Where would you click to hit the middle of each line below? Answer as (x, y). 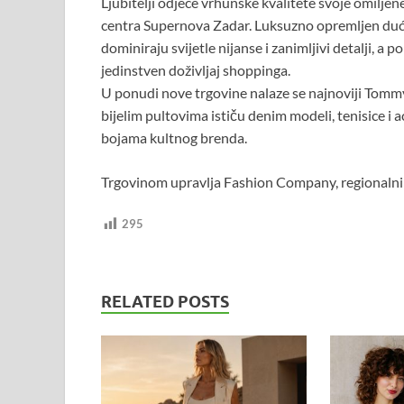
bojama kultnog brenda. (174, 138)
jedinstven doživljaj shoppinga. (196, 70)
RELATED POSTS (165, 302)
